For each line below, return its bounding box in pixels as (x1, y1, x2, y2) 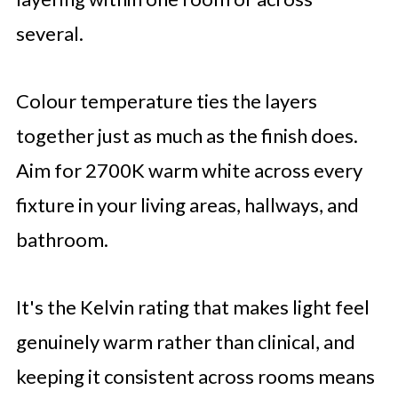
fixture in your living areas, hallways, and (15, 192, 359, 217)
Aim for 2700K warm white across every (15, 157, 362, 182)
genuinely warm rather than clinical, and (15, 329, 355, 354)
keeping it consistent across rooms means (15, 363, 375, 388)
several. (15, 20, 84, 45)
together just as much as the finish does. (15, 123, 358, 147)
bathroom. (15, 227, 112, 251)
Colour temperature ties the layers (15, 88, 317, 113)
